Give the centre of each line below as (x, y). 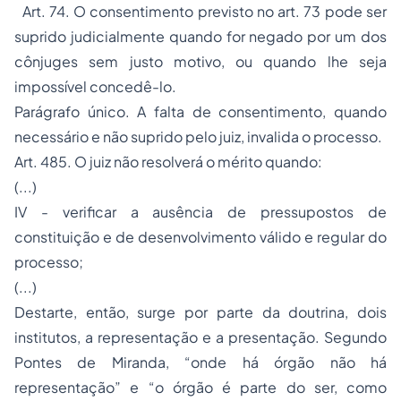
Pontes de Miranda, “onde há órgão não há (200, 362)
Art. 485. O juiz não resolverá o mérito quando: (168, 162)
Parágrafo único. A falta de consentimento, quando (200, 111)
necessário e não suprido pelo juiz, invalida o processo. (198, 137)
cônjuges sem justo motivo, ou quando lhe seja (200, 61)
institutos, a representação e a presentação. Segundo (200, 337)
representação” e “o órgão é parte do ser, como (200, 387)
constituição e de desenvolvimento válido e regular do (200, 237)
